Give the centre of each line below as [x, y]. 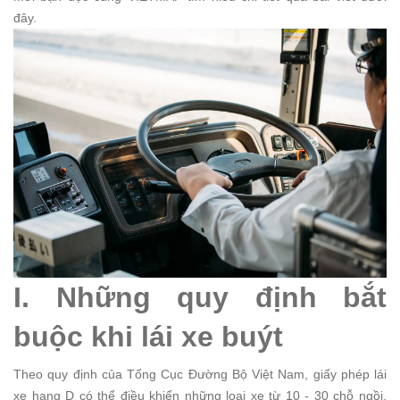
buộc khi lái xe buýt [148, 336]
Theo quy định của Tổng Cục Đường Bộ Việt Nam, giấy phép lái [200, 374]
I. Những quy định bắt [200, 297]
